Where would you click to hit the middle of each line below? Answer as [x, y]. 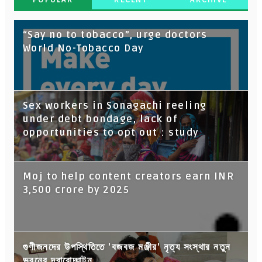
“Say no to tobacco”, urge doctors [115, 35]
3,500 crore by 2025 [76, 190]
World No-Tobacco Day [83, 48]
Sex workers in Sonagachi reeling [115, 106]
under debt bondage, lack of [100, 119]
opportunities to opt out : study [111, 132]
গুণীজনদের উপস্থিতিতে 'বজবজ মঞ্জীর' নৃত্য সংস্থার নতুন [127, 247]
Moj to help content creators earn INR [128, 176]
